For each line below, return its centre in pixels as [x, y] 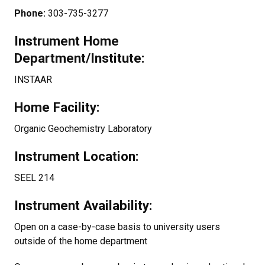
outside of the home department [81, 241]
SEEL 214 [34, 178]
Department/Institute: [80, 58]
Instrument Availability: [83, 205]
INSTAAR [33, 80]
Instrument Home [67, 41]
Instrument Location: [77, 156]
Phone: [31, 13]
